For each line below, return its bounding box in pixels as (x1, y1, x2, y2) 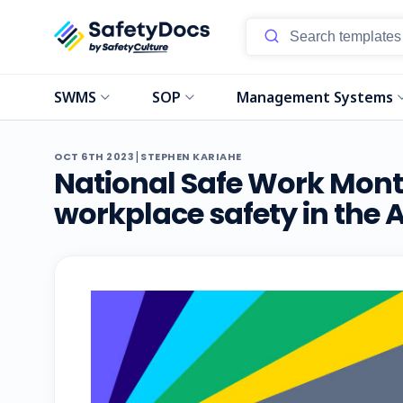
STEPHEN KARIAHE (140, 149, 242, 164)
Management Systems (237, 87, 394, 107)
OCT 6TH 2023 (54, 149, 134, 164)
